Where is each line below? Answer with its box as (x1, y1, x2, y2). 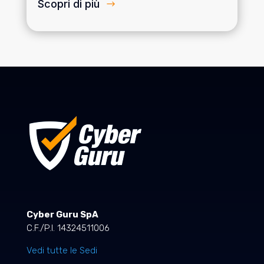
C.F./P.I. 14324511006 (26, 223, 110, 234)
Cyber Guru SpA (26, 209, 98, 220)
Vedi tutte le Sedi (26, 245, 97, 256)
